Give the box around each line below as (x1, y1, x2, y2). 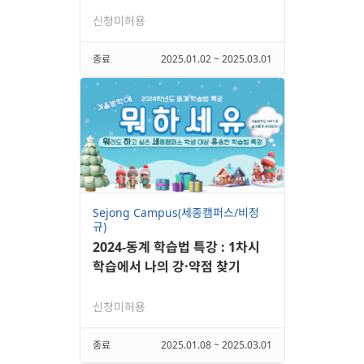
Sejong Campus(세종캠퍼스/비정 (92, 205, 259, 221)
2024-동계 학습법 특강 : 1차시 (92, 238, 260, 257)
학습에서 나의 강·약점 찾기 (92, 258, 240, 276)
